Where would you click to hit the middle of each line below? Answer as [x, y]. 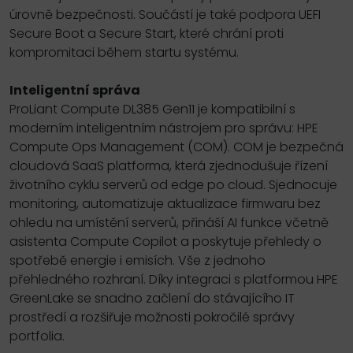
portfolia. [37, 336]
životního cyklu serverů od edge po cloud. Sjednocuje [173, 184]
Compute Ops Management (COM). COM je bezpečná [176, 147]
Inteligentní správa [75, 90]
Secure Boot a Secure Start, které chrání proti [147, 33]
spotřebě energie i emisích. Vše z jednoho [137, 260]
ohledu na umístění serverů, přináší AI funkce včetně [169, 222]
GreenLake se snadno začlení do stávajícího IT [152, 298]
